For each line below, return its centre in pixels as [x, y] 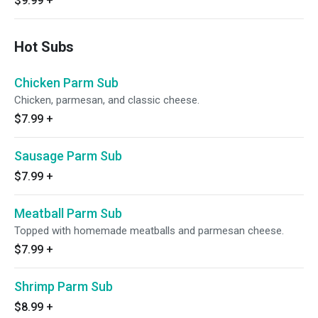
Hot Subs [44, 47]
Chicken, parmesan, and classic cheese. [107, 100]
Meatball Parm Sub [68, 213]
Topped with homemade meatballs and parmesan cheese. [149, 231]
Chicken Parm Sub [66, 83]
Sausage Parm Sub [68, 156]
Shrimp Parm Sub [64, 286]
